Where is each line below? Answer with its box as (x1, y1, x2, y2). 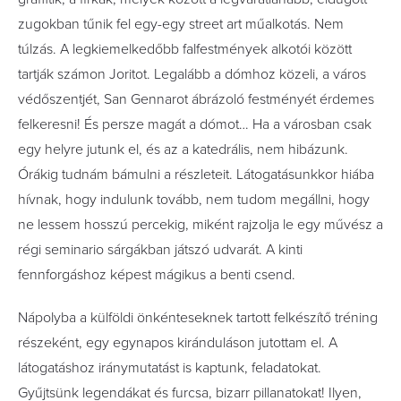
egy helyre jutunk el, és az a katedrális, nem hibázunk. (18, 140, 348, 158)
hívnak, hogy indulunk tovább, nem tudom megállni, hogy (18, 190, 370, 209)
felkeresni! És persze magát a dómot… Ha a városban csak (18, 115, 371, 133)
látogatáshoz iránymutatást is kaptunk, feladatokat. (18, 358, 321, 377)
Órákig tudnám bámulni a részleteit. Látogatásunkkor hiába (18, 165, 374, 183)
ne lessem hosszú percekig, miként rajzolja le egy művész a (18, 215, 383, 234)
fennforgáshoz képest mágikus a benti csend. (18, 265, 295, 284)
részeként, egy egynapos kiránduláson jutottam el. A (18, 333, 337, 352)
